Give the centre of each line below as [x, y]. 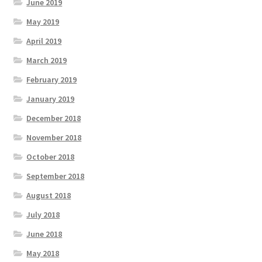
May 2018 [43, 253]
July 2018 [43, 214]
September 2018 [56, 176]
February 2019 [52, 79]
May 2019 [43, 21]
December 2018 [54, 118]
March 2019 [47, 60]
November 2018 [54, 137]
